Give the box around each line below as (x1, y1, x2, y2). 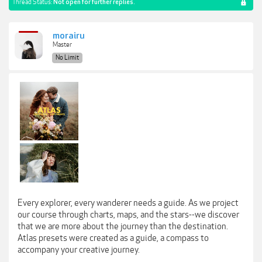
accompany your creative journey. (18, 244, 140, 255)
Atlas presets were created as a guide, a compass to (18, 233, 209, 243)
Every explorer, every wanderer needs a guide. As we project (18, 198, 239, 208)
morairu (53, 30, 85, 42)
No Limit (56, 54, 79, 61)
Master (53, 41, 72, 49)
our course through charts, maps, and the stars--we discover (18, 209, 239, 220)
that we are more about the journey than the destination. (18, 221, 228, 232)
